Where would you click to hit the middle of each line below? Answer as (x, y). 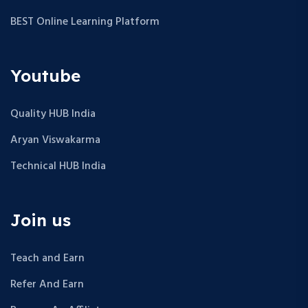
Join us (41, 220)
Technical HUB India (58, 167)
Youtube (45, 76)
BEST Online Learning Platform (85, 22)
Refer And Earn (47, 285)
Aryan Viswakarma (55, 141)
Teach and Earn (47, 259)
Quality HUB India (53, 114)
